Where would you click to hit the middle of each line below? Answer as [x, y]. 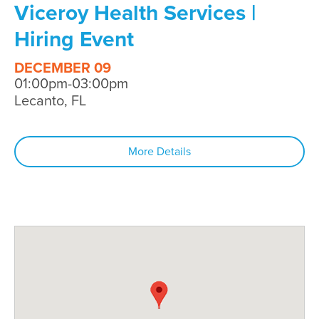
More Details [159, 151]
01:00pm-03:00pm [71, 84]
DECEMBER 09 [63, 68]
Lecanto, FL [50, 101]
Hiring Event [74, 39]
